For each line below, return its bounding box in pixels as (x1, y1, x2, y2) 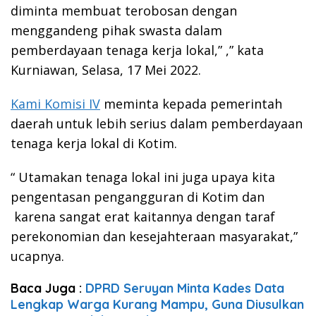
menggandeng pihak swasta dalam (11, 21, 222, 39)
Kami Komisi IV (11, 95, 100, 112)
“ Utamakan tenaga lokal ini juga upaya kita (11, 168, 275, 186)
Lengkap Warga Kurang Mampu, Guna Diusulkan (11, 296, 304, 312)
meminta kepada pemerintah (100, 95, 282, 112)
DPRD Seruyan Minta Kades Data (85, 279, 284, 296)
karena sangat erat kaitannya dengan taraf (11, 207, 275, 225)
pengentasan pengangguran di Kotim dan (11, 188, 265, 205)
